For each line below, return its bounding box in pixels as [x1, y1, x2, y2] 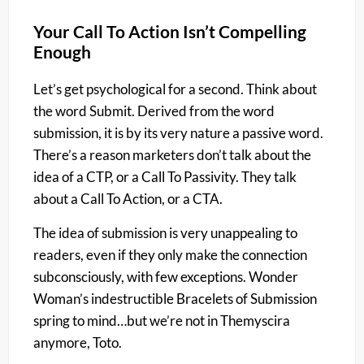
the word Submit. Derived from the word [33, 102, 275, 120]
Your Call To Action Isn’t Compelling [33, 21, 306, 42]
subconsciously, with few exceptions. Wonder [33, 267, 298, 285]
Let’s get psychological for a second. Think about [33, 80, 317, 98]
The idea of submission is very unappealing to [33, 223, 297, 241]
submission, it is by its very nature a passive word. [33, 124, 323, 142]
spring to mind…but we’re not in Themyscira [33, 311, 290, 329]
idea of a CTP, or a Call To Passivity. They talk [33, 168, 297, 186]
